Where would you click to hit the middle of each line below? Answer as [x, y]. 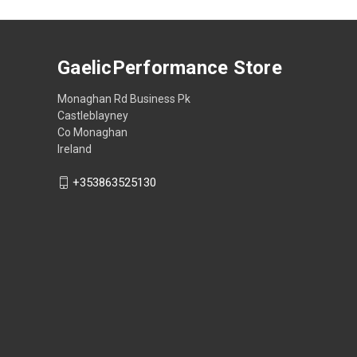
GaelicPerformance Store [170, 67]
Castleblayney [93, 115]
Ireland [75, 149]
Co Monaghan [92, 132]
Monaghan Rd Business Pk [124, 98]
